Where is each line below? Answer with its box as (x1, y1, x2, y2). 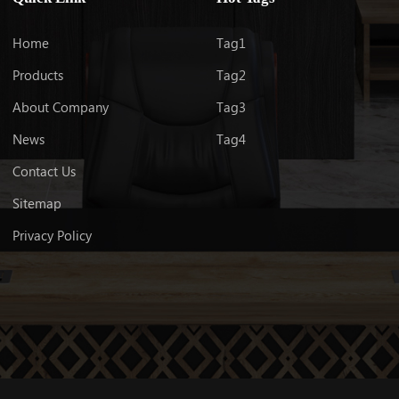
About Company (12, 98, 109, 117)
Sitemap (12, 194, 61, 213)
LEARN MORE (295, 2, 379, 20)
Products (12, 66, 63, 85)
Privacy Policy (12, 226, 92, 245)
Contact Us (12, 162, 76, 181)
